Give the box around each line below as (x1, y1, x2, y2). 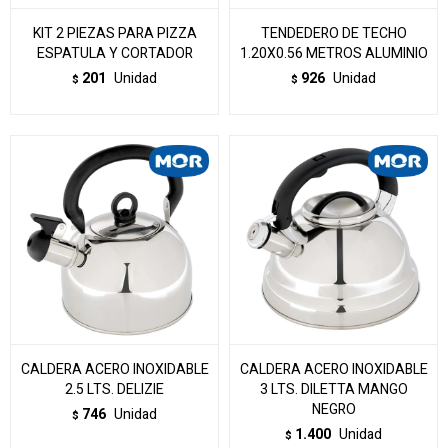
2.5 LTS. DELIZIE (65, 379, 164, 400)
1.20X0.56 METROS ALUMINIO (239, 43, 428, 64)
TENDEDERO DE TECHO (260, 23, 407, 44)
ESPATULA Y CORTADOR (36, 43, 193, 64)
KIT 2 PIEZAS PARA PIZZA (32, 23, 197, 44)
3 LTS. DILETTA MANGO (259, 379, 408, 400)
